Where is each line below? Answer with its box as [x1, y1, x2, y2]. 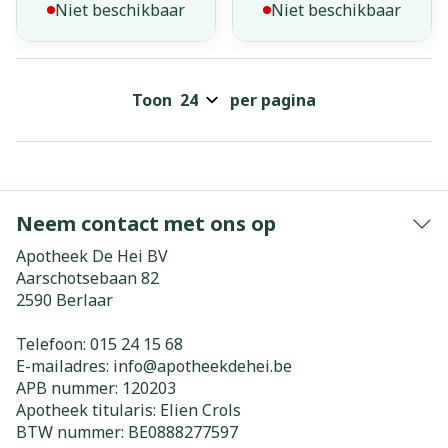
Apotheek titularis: [16, 399, 160, 421]
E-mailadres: [16, 355, 113, 377]
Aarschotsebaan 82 [16, 267, 159, 289]
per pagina [230, 89, 316, 111]
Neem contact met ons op [16, 210, 276, 237]
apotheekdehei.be [157, 355, 292, 377]
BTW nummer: [16, 421, 128, 443]
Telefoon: [16, 333, 90, 355]
